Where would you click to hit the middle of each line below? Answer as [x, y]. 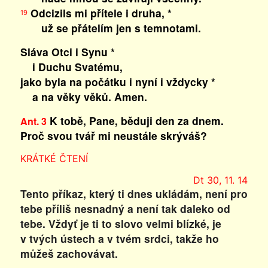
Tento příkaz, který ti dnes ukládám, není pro [134, 194]
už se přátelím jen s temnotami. [110, 28]
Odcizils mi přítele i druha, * [99, 13]
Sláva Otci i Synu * [67, 52]
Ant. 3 [33, 121]
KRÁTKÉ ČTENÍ [54, 159]
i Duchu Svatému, [71, 67]
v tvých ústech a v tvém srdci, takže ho [119, 238]
